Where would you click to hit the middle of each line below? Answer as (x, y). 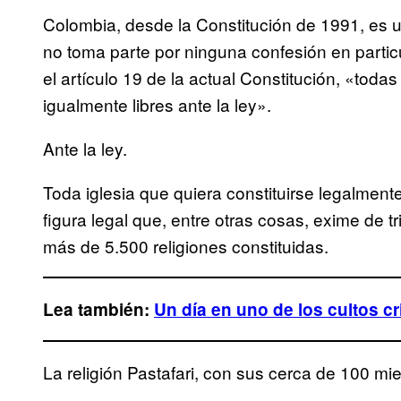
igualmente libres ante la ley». (157, 105)
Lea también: (98, 310)
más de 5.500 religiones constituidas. (186, 246)
